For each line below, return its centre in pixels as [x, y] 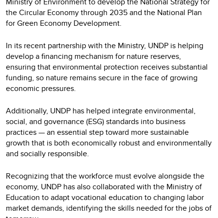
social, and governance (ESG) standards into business [96, 122]
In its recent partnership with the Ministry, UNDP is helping [105, 46]
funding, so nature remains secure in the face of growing [102, 78]
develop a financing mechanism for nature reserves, [93, 56]
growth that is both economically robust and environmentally [109, 143]
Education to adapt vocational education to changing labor [105, 198]
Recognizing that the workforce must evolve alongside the [105, 176]
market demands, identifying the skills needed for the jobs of [109, 208]
